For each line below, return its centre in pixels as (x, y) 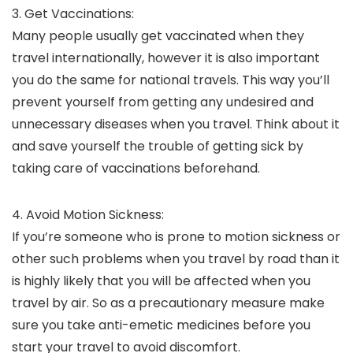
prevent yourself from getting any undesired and (163, 102)
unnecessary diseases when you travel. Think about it (176, 124)
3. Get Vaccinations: (73, 14)
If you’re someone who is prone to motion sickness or (176, 237)
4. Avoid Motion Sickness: (88, 215)
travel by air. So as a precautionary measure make (168, 303)
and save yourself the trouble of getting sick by (158, 147)
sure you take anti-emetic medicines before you (161, 325)
